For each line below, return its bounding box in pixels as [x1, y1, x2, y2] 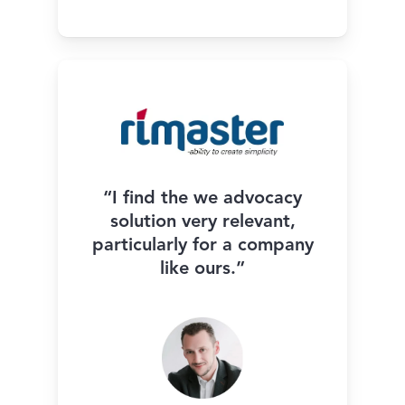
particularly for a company [91, 236, 314, 255]
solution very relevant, [109, 212, 296, 231]
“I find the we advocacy [103, 189, 302, 208]
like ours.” [160, 259, 245, 278]
